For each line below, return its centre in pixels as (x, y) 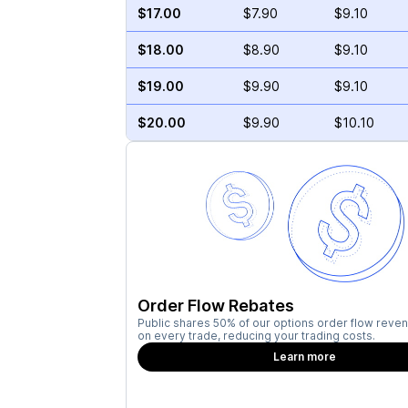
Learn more (305, 357)
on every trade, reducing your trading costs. (256, 336)
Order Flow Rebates (215, 306)
